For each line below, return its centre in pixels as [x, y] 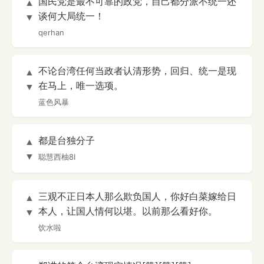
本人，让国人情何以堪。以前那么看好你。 [128, 211]
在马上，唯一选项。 [81, 86]
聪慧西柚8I [57, 157]
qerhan [51, 33]
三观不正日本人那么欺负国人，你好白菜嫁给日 [137, 197]
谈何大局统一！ [71, 16]
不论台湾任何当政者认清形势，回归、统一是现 [137, 71]
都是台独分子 [67, 141]
